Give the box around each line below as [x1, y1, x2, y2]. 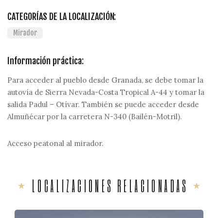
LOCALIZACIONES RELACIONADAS [32, 176, 188, 195]
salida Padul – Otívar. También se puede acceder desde [7, 100, 199, 109]
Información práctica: [7, 55, 84, 66]
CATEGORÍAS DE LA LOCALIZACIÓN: [7, 11, 116, 22]
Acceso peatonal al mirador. [7, 139, 104, 148]
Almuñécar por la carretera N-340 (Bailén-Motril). [7, 112, 182, 121]
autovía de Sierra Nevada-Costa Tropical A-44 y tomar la [7, 88, 204, 97]
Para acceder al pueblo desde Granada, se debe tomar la [7, 75, 203, 85]
